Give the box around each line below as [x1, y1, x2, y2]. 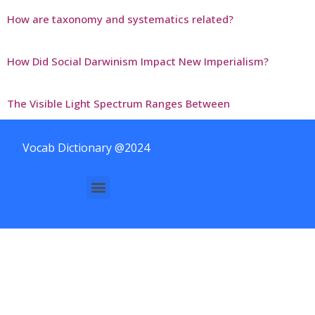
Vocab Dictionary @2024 [22, 139, 150, 155]
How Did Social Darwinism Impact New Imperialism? [7, 53, 269, 68]
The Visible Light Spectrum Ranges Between [7, 96, 230, 110]
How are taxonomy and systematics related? [7, 11, 233, 26]
